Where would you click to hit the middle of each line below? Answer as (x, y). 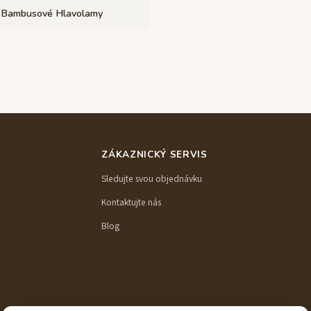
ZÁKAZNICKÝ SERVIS (154, 154)
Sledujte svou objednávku (152, 178)
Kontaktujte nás (132, 203)
